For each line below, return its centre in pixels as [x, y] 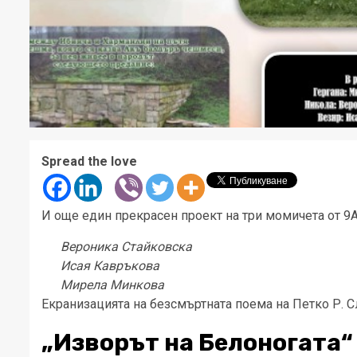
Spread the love [89, 161]
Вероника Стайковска [126, 246]
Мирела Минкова [112, 284]
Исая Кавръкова [110, 265]
